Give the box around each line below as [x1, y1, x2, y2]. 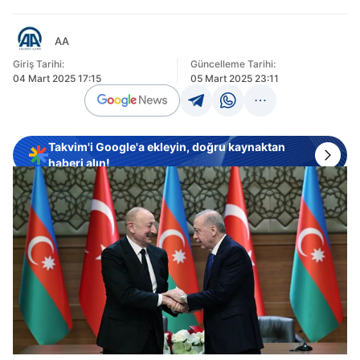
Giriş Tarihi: [13, 58, 64, 70]
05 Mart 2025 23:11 [190, 72, 279, 84]
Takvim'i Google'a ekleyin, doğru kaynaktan [48, 140, 285, 153]
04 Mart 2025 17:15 [13, 72, 101, 84]
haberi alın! [48, 156, 110, 170]
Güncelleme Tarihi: [190, 58, 276, 70]
